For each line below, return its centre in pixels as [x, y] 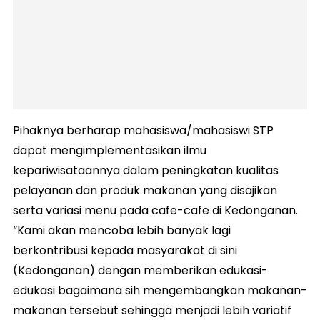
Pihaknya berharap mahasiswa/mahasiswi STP [143, 130]
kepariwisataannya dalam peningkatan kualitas [146, 170]
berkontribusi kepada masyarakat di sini [125, 250]
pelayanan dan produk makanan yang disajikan [145, 190]
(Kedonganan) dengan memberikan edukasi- [140, 270]
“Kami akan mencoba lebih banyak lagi [122, 230]
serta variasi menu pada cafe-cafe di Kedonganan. [155, 210]
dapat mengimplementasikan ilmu [110, 150]
